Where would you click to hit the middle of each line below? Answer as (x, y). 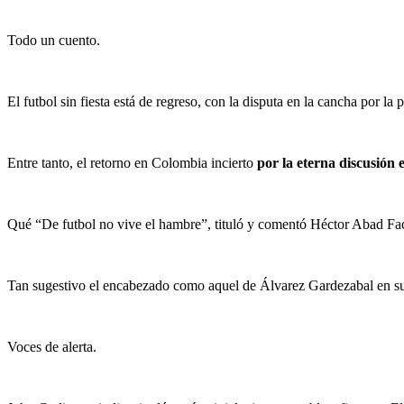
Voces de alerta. (52, 347)
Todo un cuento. (54, 41)
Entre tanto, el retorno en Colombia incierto (132, 163)
